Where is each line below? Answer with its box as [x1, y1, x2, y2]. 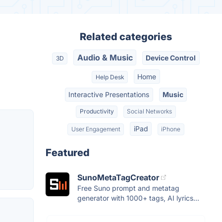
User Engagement [71, 125, 120, 133]
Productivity [79, 108, 114, 115]
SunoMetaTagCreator [77, 172, 159, 182]
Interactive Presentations [68, 90, 150, 99]
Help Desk [95, 73, 124, 81]
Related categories [80, 31, 172, 43]
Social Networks [127, 108, 172, 115]
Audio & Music [77, 53, 133, 63]
